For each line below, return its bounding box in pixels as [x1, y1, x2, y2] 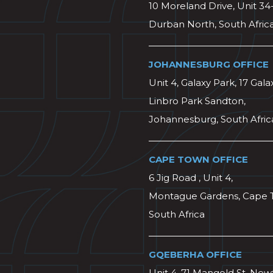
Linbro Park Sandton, [149, 95, 246, 107]
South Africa [149, 208, 205, 221]
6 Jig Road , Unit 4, [149, 172, 233, 184]
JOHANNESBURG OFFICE [149, 58, 269, 71]
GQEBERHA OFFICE [149, 249, 242, 261]
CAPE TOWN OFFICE [149, 154, 248, 166]
